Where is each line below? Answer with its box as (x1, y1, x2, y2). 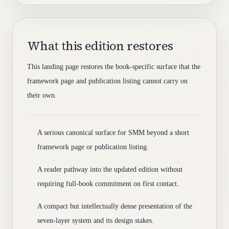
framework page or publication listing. (37, 143, 149, 151)
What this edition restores (27, 37, 173, 54)
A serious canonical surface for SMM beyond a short (37, 129, 189, 136)
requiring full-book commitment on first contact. (37, 180, 179, 188)
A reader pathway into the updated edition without (37, 166, 182, 173)
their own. (27, 91, 57, 99)
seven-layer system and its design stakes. (37, 217, 154, 224)
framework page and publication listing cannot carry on (27, 77, 188, 85)
